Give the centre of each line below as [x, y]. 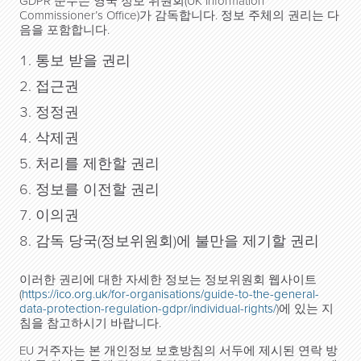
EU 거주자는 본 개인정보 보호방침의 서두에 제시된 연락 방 [178, 351]
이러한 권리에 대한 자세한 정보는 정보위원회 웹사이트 [168, 280]
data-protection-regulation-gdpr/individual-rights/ [148, 309]
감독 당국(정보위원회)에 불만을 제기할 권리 [177, 241]
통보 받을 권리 [83, 60]
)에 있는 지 [305, 309]
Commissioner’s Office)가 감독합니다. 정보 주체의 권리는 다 [179, 15]
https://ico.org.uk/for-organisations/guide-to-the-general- [170, 294]
